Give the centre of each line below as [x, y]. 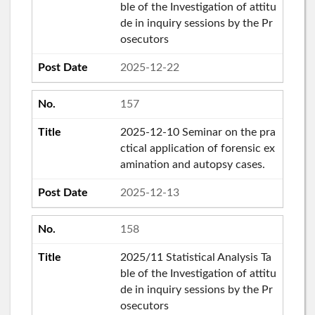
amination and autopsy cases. [192, 164]
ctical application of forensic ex [197, 148]
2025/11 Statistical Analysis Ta [195, 257]
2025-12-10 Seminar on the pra [198, 132]
